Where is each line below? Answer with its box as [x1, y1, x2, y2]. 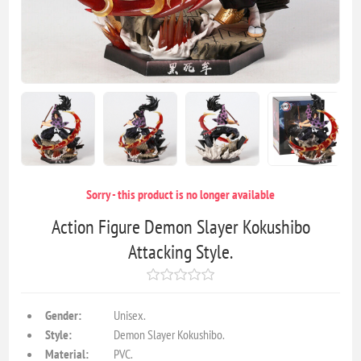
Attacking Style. [128, 239, 233, 264]
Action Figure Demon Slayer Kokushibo [51, 214, 310, 239]
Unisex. [114, 306, 147, 323]
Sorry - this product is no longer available [86, 185, 275, 202]
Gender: [45, 306, 82, 323]
